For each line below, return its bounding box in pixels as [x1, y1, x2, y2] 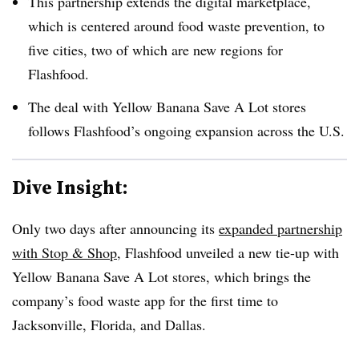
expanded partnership [219, 218, 342, 238]
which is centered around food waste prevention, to [28, 15, 325, 35]
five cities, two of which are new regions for [28, 39, 283, 59]
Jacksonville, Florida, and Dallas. [12, 314, 211, 334]
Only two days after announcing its [12, 218, 219, 238]
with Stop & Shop [12, 242, 117, 262]
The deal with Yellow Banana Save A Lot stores [28, 96, 306, 116]
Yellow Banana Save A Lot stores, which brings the [12, 266, 311, 286]
